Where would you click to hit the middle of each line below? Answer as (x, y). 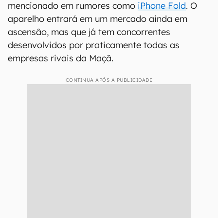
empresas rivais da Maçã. (62, 58)
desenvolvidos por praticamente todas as (94, 45)
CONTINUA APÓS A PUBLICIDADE (109, 80)
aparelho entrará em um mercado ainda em (98, 19)
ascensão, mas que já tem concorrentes (89, 32)
